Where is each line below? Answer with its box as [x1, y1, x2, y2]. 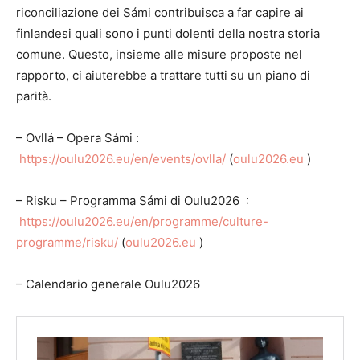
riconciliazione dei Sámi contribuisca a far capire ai [16, 5, 304, 20]
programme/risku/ [16, 235, 118, 250]
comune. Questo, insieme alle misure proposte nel [16, 47, 302, 62]
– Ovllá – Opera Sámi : [16, 130, 139, 145]
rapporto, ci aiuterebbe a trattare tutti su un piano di [16, 67, 310, 83]
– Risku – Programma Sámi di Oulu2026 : [16, 193, 249, 208]
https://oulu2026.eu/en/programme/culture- [19, 214, 268, 229]
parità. [16, 88, 51, 104]
